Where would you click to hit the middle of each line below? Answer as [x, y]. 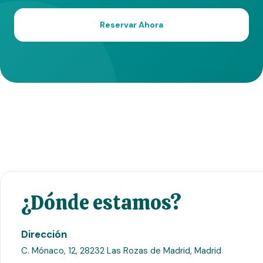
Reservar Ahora [131, 24]
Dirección [44, 234]
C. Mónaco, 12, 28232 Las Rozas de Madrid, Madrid [121, 250]
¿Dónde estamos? [101, 202]
